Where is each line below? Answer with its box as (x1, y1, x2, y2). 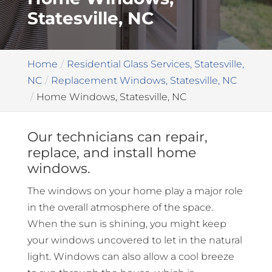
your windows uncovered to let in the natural (27, 234, 242, 246)
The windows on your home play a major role (27, 185, 243, 197)
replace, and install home (27, 144, 196, 161)
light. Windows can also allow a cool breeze (27, 251, 234, 262)
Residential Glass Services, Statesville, (66, 58, 244, 70)
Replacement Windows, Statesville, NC (50, 75, 237, 86)
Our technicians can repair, (27, 129, 208, 145)
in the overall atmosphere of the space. (27, 202, 213, 213)
